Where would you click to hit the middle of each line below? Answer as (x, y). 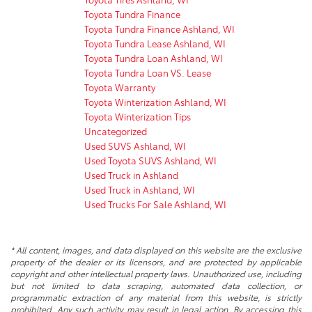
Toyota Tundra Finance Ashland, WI (159, 28)
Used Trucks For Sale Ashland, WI (155, 204)
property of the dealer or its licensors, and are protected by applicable (156, 261)
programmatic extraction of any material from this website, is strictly (156, 297)
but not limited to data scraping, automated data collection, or (156, 285)
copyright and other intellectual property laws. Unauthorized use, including (156, 273)
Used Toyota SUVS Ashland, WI (150, 160)
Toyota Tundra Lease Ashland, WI (155, 43)
